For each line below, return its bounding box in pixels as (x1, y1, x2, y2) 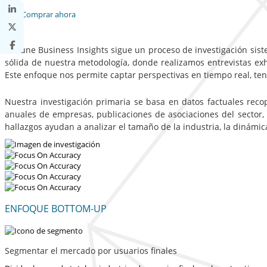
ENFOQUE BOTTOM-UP (5, 202, 107, 216)
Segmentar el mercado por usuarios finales (5, 244, 177, 256)
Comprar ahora (20, 9, 76, 20)
